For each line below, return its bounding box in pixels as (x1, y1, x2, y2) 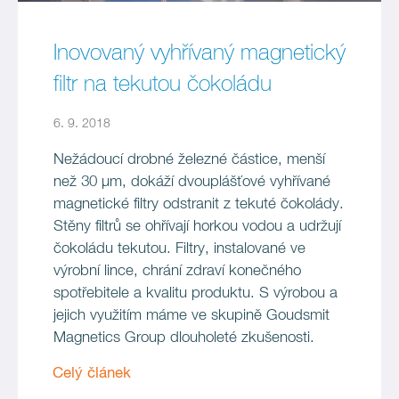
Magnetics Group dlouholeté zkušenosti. (53, 330, 314, 346)
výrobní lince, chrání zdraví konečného (53, 264, 301, 279)
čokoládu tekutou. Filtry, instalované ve (53, 241, 305, 256)
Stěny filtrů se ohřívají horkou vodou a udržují (53, 219, 341, 234)
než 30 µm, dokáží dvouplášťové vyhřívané (53, 175, 330, 190)
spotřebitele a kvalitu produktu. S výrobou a (53, 286, 338, 301)
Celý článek (53, 366, 131, 381)
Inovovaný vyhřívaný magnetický (53, 42, 346, 64)
